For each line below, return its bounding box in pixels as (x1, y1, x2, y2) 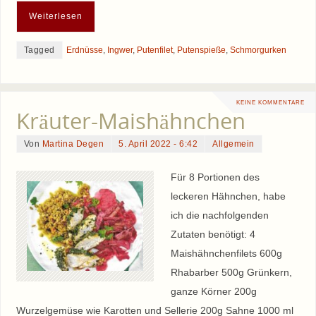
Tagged (23, 44, 55, 55)
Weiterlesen (28, 11, 83, 20)
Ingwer (107, 44, 133, 55)
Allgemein (212, 139, 255, 149)
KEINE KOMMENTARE (236, 99, 305, 107)
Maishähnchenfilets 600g (170, 248, 282, 259)
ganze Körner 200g (170, 286, 257, 297)
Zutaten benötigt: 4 (170, 229, 255, 240)
